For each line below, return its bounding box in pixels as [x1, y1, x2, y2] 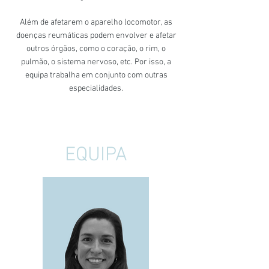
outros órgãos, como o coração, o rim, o [26, 44, 166, 54]
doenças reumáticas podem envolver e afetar [16, 31, 177, 41]
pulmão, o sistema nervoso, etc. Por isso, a [21, 57, 171, 67]
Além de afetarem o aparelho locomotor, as [20, 17, 172, 28]
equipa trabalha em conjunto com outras [25, 70, 168, 80]
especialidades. [69, 83, 123, 94]
